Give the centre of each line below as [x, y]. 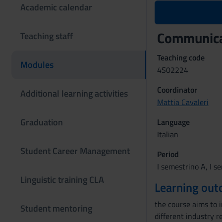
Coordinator [177, 90]
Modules [37, 65]
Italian [167, 134]
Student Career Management [75, 151]
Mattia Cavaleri [183, 102]
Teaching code [181, 57]
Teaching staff [47, 36]
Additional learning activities [74, 93]
